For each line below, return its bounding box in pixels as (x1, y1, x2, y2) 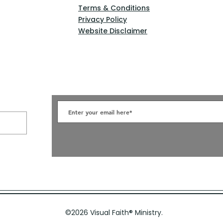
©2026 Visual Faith (65, 208, 129, 218)
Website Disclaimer (78, 26, 147, 36)
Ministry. (135, 208, 165, 218)
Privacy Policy (78, 14, 127, 24)
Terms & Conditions (78, 3, 150, 13)
